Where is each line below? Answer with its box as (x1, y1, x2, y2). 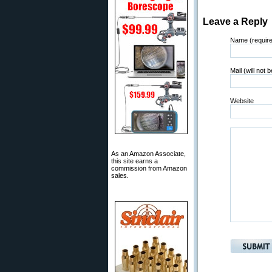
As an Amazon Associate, (111, 150, 186, 157)
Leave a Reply (203, 16, 268, 27)
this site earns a (111, 157, 158, 165)
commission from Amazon (111, 165, 187, 172)
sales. (111, 172, 129, 179)
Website (230, 97, 254, 104)
